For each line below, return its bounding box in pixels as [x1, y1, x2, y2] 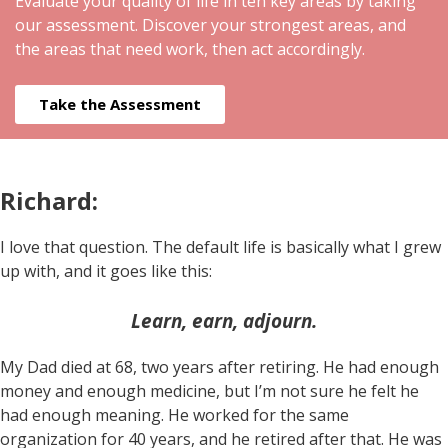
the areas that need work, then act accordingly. [15, 38, 365, 61]
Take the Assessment [39, 94, 201, 115]
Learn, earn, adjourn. [131, 308, 317, 335]
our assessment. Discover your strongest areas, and [15, 14, 406, 37]
